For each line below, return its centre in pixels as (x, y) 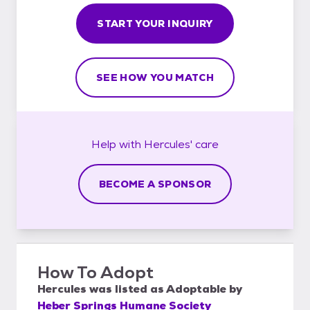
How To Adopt (95, 272)
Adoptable (196, 289)
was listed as (126, 289)
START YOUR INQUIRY (155, 23)
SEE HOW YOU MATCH (155, 77)
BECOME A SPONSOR (155, 184)
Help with (118, 144)
